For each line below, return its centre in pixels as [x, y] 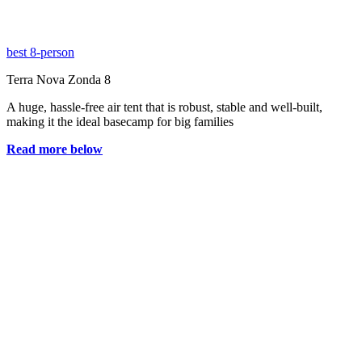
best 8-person [40, 53]
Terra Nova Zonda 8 [59, 80]
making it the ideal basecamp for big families [120, 122]
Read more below [55, 149]
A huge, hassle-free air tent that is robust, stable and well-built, [164, 107]
